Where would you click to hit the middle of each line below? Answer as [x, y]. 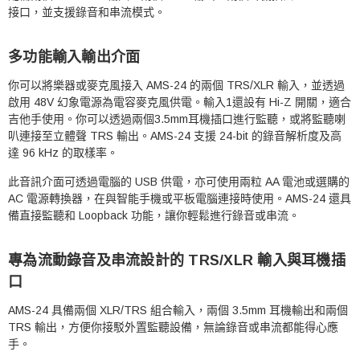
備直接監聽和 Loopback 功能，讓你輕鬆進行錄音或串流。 [154, 215]
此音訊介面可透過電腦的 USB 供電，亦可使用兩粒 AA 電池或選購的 [179, 181]
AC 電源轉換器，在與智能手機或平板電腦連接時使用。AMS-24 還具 [180, 198]
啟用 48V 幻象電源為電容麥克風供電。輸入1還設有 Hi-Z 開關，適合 [180, 102]
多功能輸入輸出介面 [74, 57]
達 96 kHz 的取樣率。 [63, 152]
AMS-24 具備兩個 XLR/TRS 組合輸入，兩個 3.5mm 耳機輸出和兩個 [178, 310]
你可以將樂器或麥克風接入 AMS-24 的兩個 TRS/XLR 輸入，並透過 [176, 85]
